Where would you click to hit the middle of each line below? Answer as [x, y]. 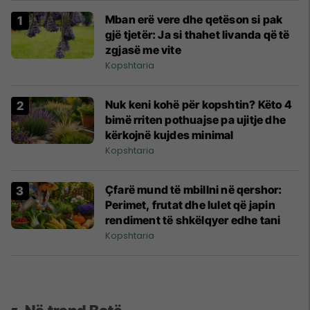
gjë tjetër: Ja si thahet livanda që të [198, 35]
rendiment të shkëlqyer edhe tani [193, 220]
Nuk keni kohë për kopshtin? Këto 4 [199, 105]
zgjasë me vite [143, 50]
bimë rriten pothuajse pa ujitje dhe [195, 120]
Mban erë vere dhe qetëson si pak [194, 20]
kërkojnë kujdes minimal [170, 135]
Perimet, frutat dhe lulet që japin [190, 205]
